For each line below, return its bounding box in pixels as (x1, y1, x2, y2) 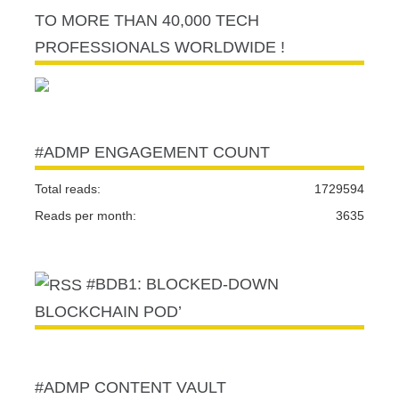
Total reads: (35, 181, 101, 196)
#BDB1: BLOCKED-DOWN (86, 274, 279, 293)
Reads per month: (35, 208, 136, 223)
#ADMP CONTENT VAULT (35, 379, 226, 397)
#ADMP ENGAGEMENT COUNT (35, 142, 270, 161)
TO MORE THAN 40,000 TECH (35, 11, 259, 29)
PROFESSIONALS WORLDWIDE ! (35, 37, 285, 56)
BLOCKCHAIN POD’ (35, 303, 182, 322)
